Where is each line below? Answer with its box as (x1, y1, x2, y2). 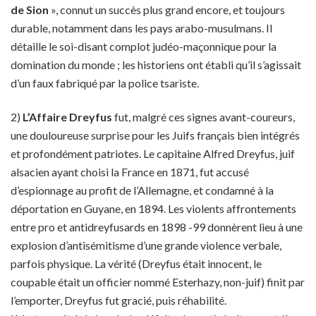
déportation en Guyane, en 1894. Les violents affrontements (11, 202, 296, 215)
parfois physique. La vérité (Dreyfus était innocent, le (11, 257, 262, 270)
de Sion (11, 3, 49, 16)
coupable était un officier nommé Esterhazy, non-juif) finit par (11, 275, 305, 288)
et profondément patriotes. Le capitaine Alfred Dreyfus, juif (11, 147, 295, 160)
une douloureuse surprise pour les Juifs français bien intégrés (11, 128, 300, 142)
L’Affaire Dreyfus (23, 110, 114, 123)
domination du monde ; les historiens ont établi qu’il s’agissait (11, 58, 301, 71)
